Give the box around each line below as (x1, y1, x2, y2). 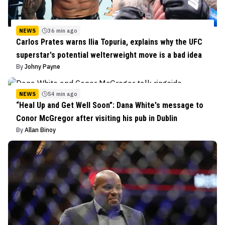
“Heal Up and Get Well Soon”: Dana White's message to (16, 100, 203, 110)
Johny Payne (25, 63, 60, 70)
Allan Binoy (25, 126, 56, 134)
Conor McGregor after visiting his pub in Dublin (16, 114, 177, 123)
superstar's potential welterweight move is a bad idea (16, 50, 202, 60)
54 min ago (48, 90, 77, 97)
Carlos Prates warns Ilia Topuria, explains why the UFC (16, 37, 202, 47)
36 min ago (48, 27, 77, 34)
